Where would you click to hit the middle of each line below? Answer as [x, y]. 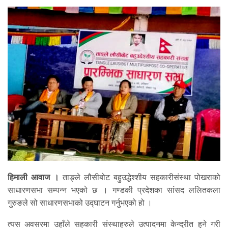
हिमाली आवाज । [33, 178]
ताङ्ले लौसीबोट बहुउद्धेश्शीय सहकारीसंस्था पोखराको [140, 178]
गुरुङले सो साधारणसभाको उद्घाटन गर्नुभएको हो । [80, 203]
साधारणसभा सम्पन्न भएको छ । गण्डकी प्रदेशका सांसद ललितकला [114, 190]
